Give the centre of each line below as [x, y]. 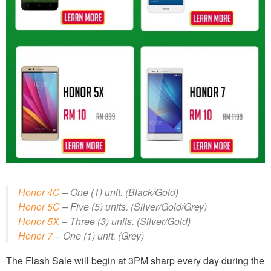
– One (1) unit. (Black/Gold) [119, 192]
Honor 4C [39, 192]
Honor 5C [39, 206]
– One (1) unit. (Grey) [98, 235]
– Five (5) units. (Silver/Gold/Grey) [133, 206]
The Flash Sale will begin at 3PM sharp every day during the [135, 260]
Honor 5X [39, 221]
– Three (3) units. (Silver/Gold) [125, 221]
